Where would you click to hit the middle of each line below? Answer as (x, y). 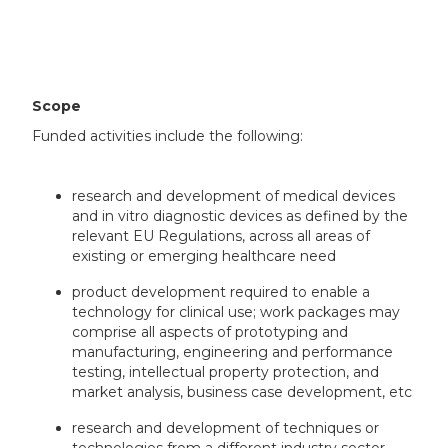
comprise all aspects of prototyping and (210, 331)
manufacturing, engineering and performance (233, 351)
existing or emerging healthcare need (204, 255)
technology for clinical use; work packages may (236, 311)
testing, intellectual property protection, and (226, 371)
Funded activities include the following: (168, 135)
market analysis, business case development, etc (242, 391)
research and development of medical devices (234, 195)
